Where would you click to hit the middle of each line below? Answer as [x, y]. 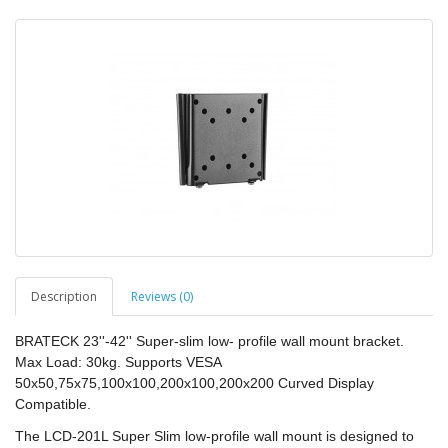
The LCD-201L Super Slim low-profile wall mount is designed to [214, 435]
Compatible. [53, 403]
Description [64, 296]
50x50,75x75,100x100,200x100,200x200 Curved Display [194, 382]
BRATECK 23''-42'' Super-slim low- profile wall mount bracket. [209, 340]
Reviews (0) [162, 296]
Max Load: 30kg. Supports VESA [118, 361]
